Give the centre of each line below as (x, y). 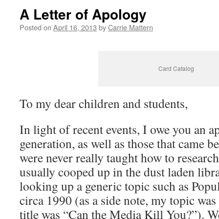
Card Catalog (176, 68)
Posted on (35, 27)
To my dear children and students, (104, 103)
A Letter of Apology (83, 14)
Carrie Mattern (131, 27)
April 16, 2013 (75, 27)
